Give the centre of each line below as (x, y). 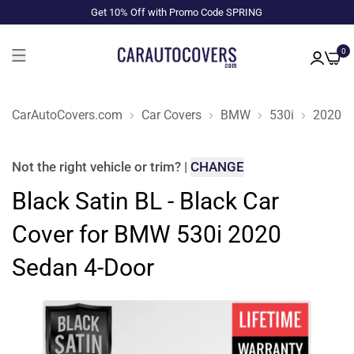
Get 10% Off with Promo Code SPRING (177, 12)
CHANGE (217, 167)
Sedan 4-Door (83, 267)
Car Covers (171, 115)
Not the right (51, 167)
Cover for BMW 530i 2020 (147, 234)
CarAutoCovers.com (67, 115)
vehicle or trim (132, 167)
